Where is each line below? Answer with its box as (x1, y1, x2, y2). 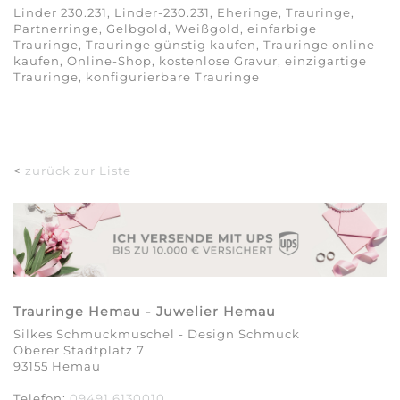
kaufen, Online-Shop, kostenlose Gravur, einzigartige (13, 54, 367, 69)
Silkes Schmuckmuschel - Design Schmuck (13, 326, 300, 341)
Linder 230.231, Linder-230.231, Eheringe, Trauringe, (13, 5, 354, 21)
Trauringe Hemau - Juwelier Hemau (13, 303, 276, 320)
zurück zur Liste (25, 163, 131, 179)
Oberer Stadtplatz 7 (13, 342, 145, 357)
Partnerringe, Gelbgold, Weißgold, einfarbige (13, 21, 317, 37)
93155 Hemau (13, 358, 101, 373)
